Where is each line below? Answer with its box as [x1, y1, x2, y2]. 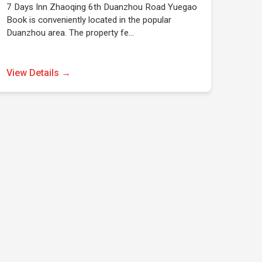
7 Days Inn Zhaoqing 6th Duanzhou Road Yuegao [6, 2, 197, 12]
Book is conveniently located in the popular [6, 15, 171, 25]
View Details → [6, 67, 71, 78]
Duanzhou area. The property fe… [6, 27, 134, 38]
